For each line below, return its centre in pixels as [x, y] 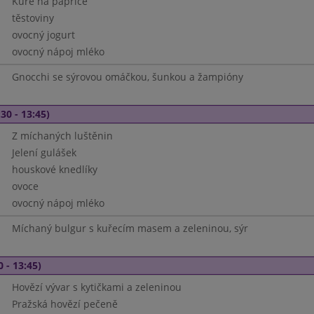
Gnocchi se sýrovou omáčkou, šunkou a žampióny [127, 77]
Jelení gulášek [44, 152]
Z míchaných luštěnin [62, 136]
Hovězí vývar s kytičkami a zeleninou [96, 287]
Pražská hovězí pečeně [64, 304]
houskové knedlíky [54, 169]
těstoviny [33, 18]
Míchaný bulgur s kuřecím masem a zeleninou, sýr [130, 228]
